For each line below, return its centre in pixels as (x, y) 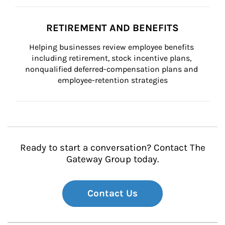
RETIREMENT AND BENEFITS (113, 28)
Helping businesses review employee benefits (113, 47)
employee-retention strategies (113, 80)
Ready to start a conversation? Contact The (113, 148)
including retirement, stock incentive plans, (113, 58)
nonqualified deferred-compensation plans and (113, 69)
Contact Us (113, 193)
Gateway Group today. (113, 159)
